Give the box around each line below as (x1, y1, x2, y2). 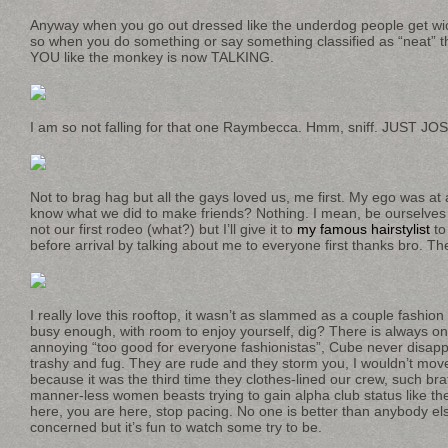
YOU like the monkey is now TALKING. (30, 49, 274, 66)
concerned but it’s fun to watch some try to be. (30, 419, 322, 436)
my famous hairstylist (297, 221, 430, 238)
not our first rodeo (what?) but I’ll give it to (30, 221, 297, 238)
